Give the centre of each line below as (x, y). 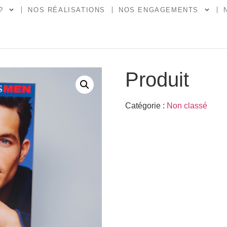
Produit (157, 79)
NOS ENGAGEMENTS (159, 10)
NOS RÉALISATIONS (67, 10)
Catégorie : (146, 105)
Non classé (187, 105)
